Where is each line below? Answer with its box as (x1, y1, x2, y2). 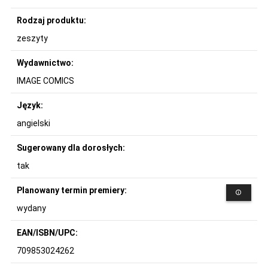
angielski (17, 118, 50, 128)
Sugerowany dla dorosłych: (17, 142, 127, 153)
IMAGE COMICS (17, 75, 74, 86)
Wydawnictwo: (17, 57, 75, 68)
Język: (17, 100, 45, 110)
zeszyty (17, 33, 48, 43)
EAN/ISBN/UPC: (17, 227, 80, 237)
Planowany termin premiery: (17, 185, 129, 195)
